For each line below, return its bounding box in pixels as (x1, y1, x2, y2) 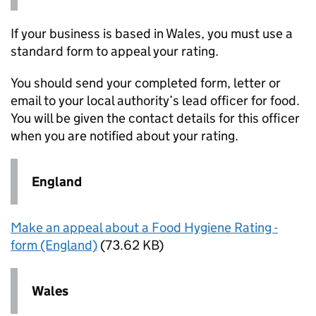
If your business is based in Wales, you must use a (11, 25, 293, 42)
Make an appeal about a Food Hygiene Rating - (11, 219, 278, 236)
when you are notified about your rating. (11, 127, 238, 144)
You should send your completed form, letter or (11, 74, 281, 91)
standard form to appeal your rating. (11, 42, 219, 59)
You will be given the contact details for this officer (11, 109, 300, 126)
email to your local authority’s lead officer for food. (11, 92, 300, 109)
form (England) (11, 237, 97, 254)
